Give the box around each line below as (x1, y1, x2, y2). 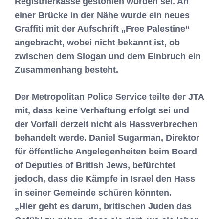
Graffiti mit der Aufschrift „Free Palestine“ (15, 23, 190, 34)
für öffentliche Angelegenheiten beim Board (15, 146, 197, 156)
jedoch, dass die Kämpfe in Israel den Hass (15, 174, 195, 184)
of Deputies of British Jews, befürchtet (15, 160, 175, 170)
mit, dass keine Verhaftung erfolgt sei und (15, 105, 189, 115)
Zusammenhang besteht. (15, 65, 118, 75)
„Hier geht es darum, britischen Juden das (15, 201, 192, 211)
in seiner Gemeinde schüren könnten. (15, 187, 172, 197)
